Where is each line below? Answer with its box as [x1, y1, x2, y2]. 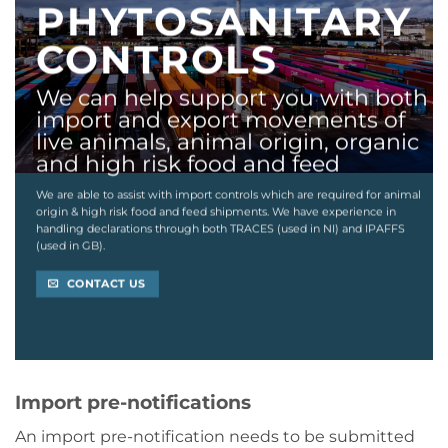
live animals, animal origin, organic [35, 128, 419, 156]
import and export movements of [35, 106, 405, 134]
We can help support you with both [35, 84, 428, 112]
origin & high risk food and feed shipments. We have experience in [35, 204, 396, 219]
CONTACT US [67, 277, 146, 291]
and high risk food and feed [35, 150, 340, 178]
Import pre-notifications [15, 390, 251, 415]
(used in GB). [35, 238, 108, 253]
